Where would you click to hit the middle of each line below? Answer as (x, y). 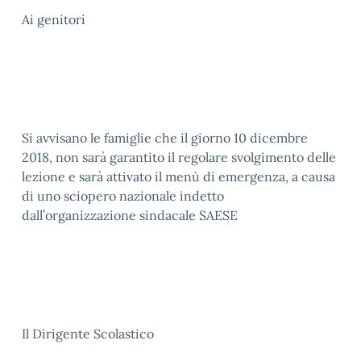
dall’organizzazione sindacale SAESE (130, 215)
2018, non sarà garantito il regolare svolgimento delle (179, 157)
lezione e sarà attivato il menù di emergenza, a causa (178, 176)
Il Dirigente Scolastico (88, 334)
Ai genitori (54, 19)
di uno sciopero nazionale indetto (123, 196)
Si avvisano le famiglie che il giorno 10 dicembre (165, 138)
